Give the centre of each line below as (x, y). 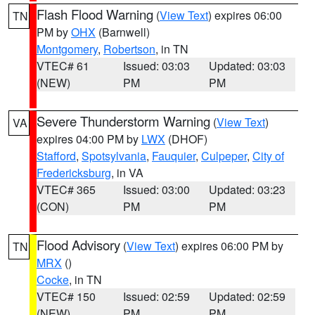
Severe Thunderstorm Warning (123, 121)
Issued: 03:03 (156, 66)
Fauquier (174, 156)
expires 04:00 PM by (89, 139)
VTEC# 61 (63, 66)
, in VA (127, 173)
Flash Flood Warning (95, 14)
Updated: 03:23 (247, 189)
